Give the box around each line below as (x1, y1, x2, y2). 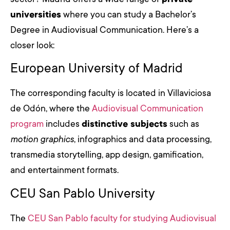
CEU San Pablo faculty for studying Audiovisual (28, 213, 216, 223)
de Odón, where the (10, 103, 92, 114)
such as (167, 119, 199, 129)
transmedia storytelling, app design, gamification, (10, 149, 203, 160)
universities (10, 9, 61, 20)
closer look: (10, 40, 54, 51)
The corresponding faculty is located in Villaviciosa (10, 88, 211, 99)
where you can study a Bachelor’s (61, 9, 196, 20)
